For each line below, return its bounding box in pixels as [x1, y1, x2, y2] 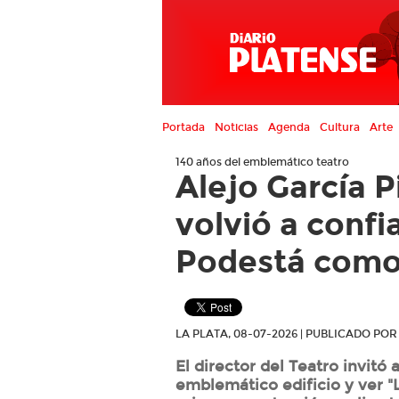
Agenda [268, 121, 310, 134]
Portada [162, 121, 205, 134]
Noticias [215, 121, 258, 134]
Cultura [320, 121, 360, 134]
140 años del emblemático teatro [175, 156, 349, 168]
